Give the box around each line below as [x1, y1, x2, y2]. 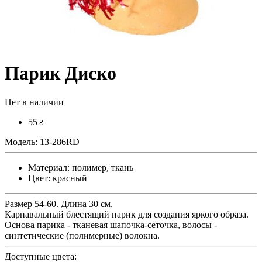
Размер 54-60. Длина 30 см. [5, 198, 113, 209]
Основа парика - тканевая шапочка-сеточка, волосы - [5, 219, 217, 230]
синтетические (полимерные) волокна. [5, 230, 160, 240]
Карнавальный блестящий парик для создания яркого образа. [5, 209, 249, 219]
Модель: [5, 136, 37, 147]
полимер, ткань [70, 162, 133, 173]
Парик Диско [5, 63, 116, 84]
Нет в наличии [5, 96, 64, 107]
